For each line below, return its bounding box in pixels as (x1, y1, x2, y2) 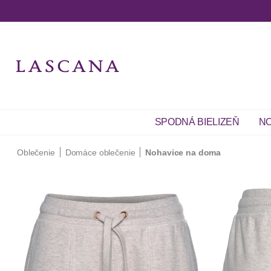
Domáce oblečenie (65, 148, 135, 157)
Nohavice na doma (145, 148, 221, 157)
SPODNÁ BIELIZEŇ (154, 117, 240, 127)
